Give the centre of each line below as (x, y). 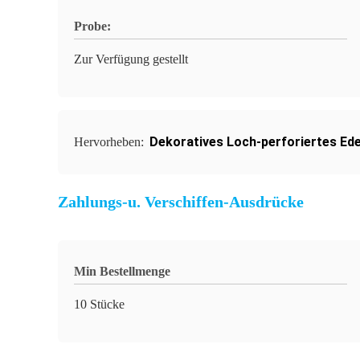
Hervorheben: (110, 142)
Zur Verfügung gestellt (131, 59)
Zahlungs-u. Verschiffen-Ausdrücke (181, 202)
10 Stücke (99, 304)
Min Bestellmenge (122, 271)
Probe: (92, 26)
